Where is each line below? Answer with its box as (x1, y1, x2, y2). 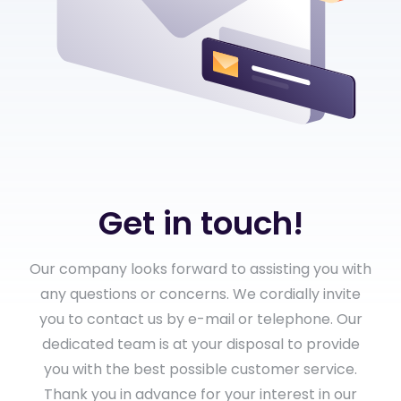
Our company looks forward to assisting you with (30, 258, 371, 279)
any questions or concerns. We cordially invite (40, 283, 361, 304)
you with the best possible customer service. (44, 358, 357, 380)
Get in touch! (98, 200, 303, 246)
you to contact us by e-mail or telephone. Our (38, 308, 363, 329)
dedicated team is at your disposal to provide (41, 333, 360, 354)
